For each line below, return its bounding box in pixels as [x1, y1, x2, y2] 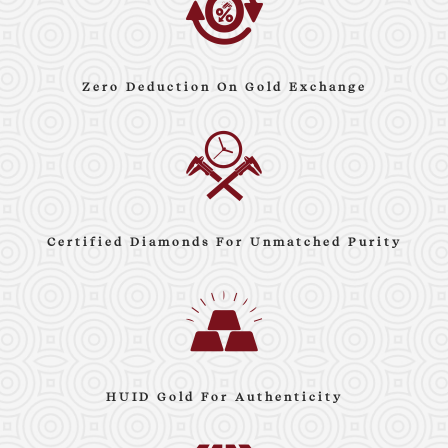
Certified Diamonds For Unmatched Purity [46, 234, 402, 249]
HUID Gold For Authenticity [105, 389, 343, 404]
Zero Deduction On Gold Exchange [81, 79, 367, 94]
